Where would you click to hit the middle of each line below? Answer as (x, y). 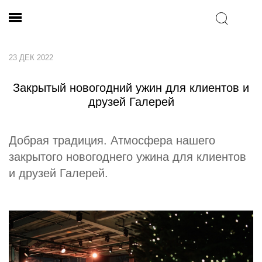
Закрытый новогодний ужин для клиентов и (131, 88)
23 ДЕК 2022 (31, 58)
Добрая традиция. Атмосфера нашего (112, 140)
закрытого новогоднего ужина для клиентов (127, 157)
